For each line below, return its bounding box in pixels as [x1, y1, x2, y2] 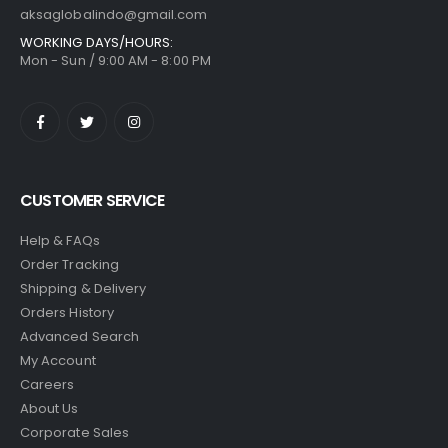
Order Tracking [20, 255, 119, 275]
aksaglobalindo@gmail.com [20, 4, 208, 24]
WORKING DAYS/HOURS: [20, 32, 174, 52]
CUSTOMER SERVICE [20, 189, 165, 213]
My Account [20, 351, 96, 371]
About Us [20, 399, 79, 419]
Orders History [20, 303, 114, 323]
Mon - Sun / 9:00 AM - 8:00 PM [20, 50, 211, 70]
